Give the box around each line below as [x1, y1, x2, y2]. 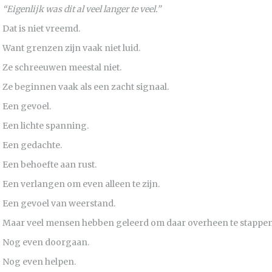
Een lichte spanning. [2, 120, 89, 131]
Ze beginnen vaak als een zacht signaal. [2, 81, 169, 92]
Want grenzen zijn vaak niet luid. [2, 42, 140, 53]
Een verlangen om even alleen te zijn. [2, 178, 160, 189]
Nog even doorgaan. [2, 237, 89, 248]
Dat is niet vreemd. [2, 23, 80, 34]
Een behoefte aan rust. [2, 159, 97, 170]
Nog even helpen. [2, 256, 76, 267]
